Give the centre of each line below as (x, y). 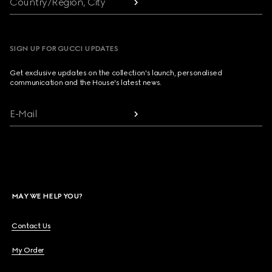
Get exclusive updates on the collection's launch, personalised (116, 73)
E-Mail (24, 114)
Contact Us (31, 226)
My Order (28, 250)
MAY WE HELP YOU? (47, 196)
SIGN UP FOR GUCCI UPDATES (64, 49)
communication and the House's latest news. (86, 83)
